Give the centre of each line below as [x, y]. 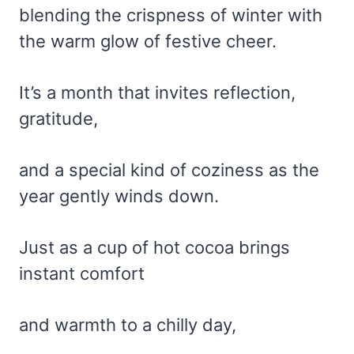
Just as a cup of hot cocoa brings [154, 248]
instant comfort [82, 274]
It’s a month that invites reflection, [157, 93]
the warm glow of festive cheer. [148, 41]
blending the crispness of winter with [171, 15]
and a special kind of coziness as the [169, 170]
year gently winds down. [119, 196]
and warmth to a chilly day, [128, 325]
